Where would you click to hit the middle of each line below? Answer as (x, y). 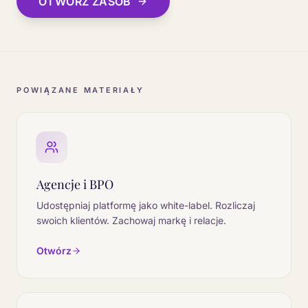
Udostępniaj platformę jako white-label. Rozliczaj (146, 205)
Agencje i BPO (75, 184)
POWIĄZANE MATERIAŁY (80, 90)
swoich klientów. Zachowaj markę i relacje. (131, 220)
